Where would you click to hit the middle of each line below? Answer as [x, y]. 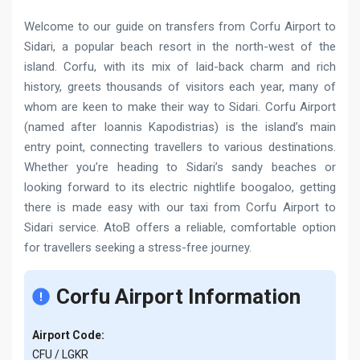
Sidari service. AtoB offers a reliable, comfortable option [180, 227]
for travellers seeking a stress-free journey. [138, 247]
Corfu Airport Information [178, 297]
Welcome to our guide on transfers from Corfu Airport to [180, 27]
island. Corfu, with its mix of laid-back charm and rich [180, 67]
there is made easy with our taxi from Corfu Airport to [180, 207]
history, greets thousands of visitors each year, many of [180, 87]
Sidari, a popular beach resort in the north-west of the [180, 47]
